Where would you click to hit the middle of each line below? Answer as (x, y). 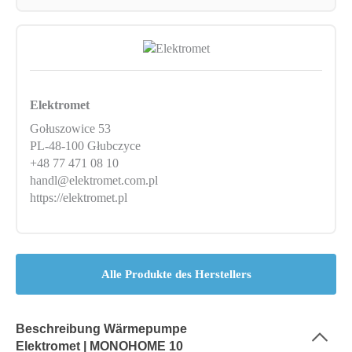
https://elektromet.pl (79, 198)
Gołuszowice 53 (71, 129)
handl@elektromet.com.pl (94, 181)
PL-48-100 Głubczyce (86, 146)
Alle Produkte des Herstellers (176, 275)
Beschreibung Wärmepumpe (101, 329)
